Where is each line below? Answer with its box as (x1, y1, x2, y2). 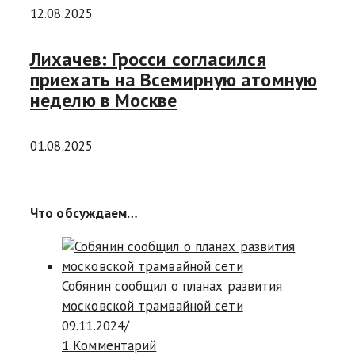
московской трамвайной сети (62, 297, 243, 315)
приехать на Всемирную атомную (30, 67, 317, 93)
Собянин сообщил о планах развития (62, 277, 283, 296)
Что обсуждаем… (30, 204, 139, 223)
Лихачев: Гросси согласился (30, 47, 266, 72)
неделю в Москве (30, 88, 177, 113)
